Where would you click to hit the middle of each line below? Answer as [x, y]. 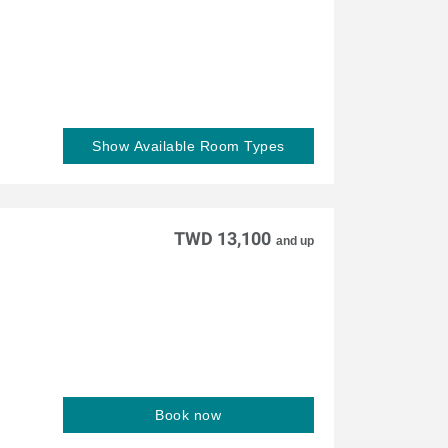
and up [294, 240]
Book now [188, 414]
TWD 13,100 [222, 238]
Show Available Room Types [188, 145]
